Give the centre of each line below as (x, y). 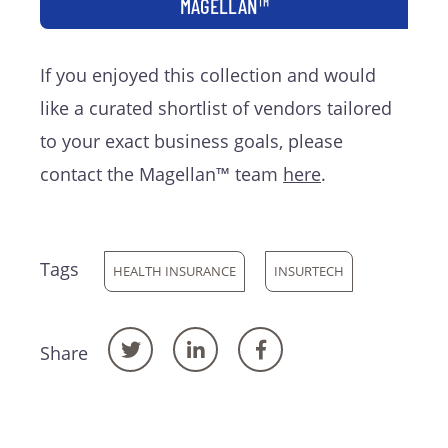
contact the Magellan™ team (161, 173)
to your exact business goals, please (191, 140)
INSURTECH (309, 270)
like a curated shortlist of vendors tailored (216, 107)
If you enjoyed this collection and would (208, 74)
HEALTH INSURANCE (174, 270)
